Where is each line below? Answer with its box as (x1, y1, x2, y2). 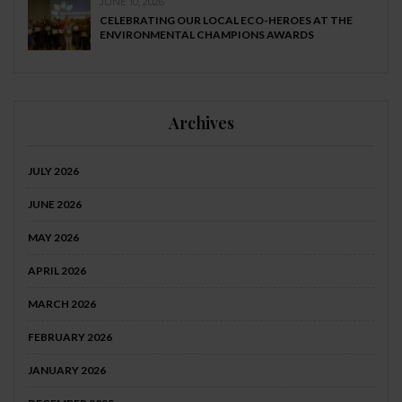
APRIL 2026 (28, 264, 86, 278)
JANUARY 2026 (28, 363, 106, 378)
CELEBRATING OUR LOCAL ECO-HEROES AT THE (100, 13, 353, 28)
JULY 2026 (28, 164, 79, 179)
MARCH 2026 (28, 297, 96, 311)
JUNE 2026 (28, 197, 82, 212)
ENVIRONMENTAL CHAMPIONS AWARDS (100, 28, 314, 42)
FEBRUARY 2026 (28, 330, 112, 345)
